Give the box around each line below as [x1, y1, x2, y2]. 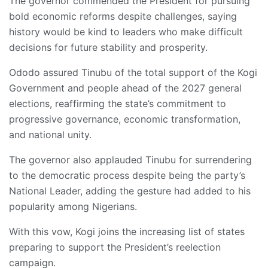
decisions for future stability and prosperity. [9, 41, 208, 53]
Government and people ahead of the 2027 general [9, 81, 242, 94]
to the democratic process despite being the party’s [9, 169, 245, 181]
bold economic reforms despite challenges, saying [9, 10, 237, 22]
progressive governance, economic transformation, [9, 112, 240, 125]
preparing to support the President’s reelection [9, 240, 221, 253]
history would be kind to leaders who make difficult [9, 25, 243, 38]
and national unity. [9, 128, 92, 141]
